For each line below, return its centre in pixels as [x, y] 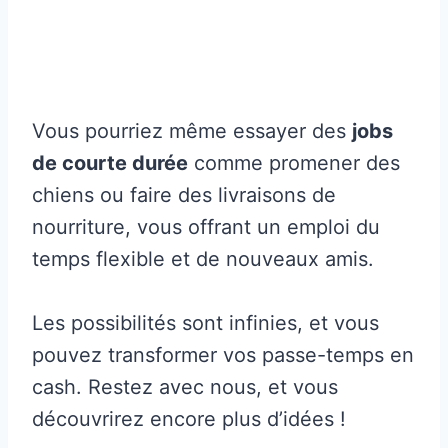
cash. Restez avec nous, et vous [185, 386]
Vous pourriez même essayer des [192, 130]
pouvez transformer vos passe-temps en [223, 354]
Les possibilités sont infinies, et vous [205, 322]
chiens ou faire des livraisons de [184, 194]
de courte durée [110, 162]
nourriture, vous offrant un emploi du [206, 226]
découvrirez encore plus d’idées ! [189, 418]
